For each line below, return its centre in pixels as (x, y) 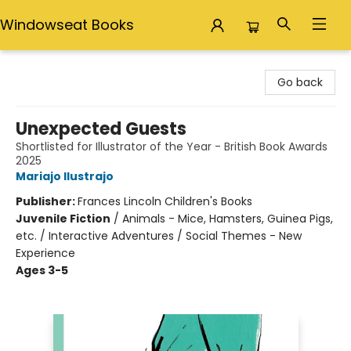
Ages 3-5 (42, 270)
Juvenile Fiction (63, 219)
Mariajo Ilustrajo (65, 176)
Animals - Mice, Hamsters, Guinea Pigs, (228, 219)
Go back (300, 82)
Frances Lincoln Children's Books (165, 201)
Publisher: (47, 201)
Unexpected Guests (101, 129)
